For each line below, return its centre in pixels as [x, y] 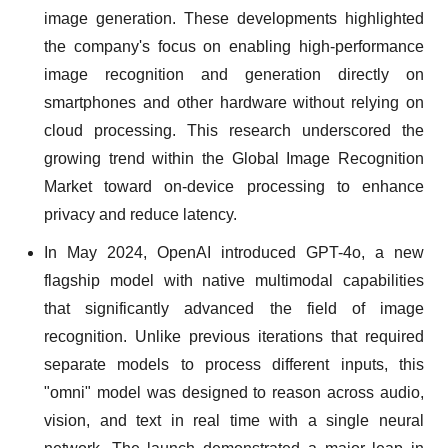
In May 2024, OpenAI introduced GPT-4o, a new [234, 252]
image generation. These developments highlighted [234, 18]
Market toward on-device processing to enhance [234, 186]
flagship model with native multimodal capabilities [234, 280]
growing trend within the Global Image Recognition [234, 158]
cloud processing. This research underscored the [234, 130]
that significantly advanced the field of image [234, 308]
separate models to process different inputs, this [234, 364]
